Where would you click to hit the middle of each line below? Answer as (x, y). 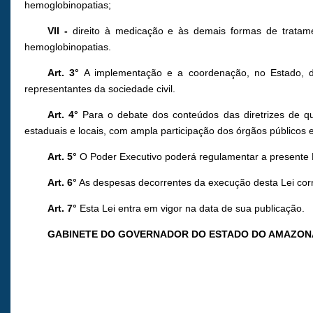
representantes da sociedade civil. (100, 89)
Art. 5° (63, 157)
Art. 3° (64, 73)
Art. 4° (63, 115)
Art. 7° (63, 209)
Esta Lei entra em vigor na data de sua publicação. (191, 209)
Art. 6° (63, 183)
